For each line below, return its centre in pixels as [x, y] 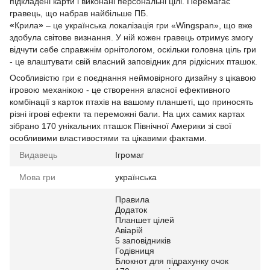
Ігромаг [130, 155]
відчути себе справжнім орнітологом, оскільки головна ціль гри [133, 49]
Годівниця [135, 250]
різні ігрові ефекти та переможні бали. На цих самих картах [127, 114]
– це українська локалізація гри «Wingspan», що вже [148, 25]
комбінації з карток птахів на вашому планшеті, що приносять [131, 102]
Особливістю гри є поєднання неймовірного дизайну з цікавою [133, 77]
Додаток [131, 209]
